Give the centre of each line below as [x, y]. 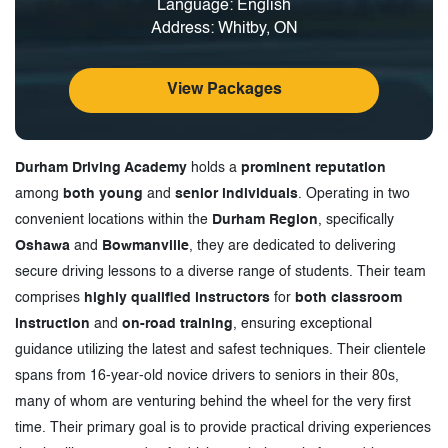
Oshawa [44, 245]
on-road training [177, 323]
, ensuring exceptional [302, 323]
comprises [49, 297]
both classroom [348, 297]
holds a [214, 167]
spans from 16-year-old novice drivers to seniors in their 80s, [207, 375]
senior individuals [236, 193]
